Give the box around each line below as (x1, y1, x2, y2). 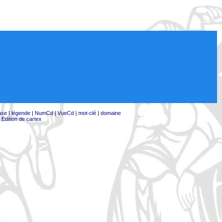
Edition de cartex (1, 116, 42, 122)
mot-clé (78, 110, 96, 116)
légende (11, 110, 30, 116)
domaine (100, 110, 121, 116)
